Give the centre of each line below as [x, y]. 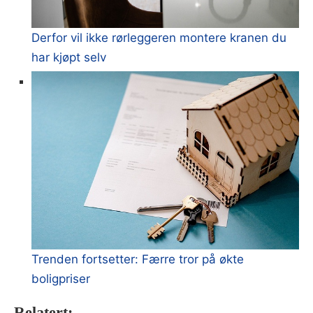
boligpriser [61, 279]
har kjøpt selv [69, 57]
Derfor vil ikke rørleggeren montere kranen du [159, 37]
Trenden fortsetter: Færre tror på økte [138, 260]
